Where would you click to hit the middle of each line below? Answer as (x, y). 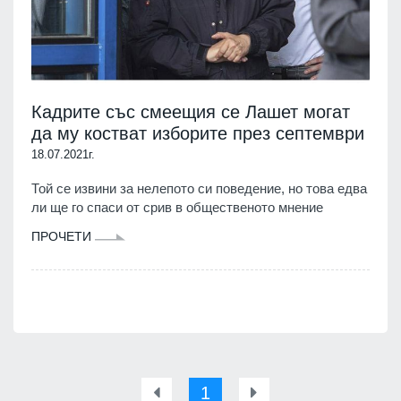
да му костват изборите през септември (198, 133)
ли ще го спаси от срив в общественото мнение (177, 207)
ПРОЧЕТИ (63, 236)
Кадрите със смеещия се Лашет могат (191, 111)
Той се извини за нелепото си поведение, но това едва (199, 188)
